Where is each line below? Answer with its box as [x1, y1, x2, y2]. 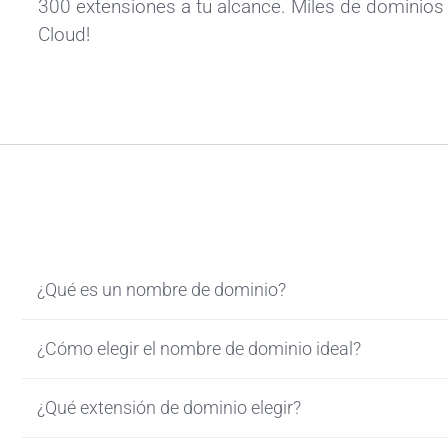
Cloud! [38, 23, 90, 47]
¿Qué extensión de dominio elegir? [37, 396, 301, 418]
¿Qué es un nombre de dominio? [37, 278, 286, 300]
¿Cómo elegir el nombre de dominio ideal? [37, 337, 361, 359]
